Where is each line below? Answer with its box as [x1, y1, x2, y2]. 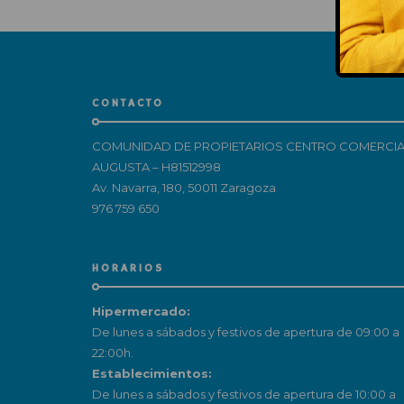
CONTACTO [92, 96, 164, 111]
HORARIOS [92, 262, 164, 276]
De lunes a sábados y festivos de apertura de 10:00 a [92, 387, 396, 402]
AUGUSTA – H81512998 [92, 160, 221, 175]
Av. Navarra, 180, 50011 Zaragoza [92, 180, 276, 196]
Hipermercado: [92, 304, 190, 319]
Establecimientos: [92, 366, 212, 381]
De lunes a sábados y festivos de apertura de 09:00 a [92, 325, 399, 340]
